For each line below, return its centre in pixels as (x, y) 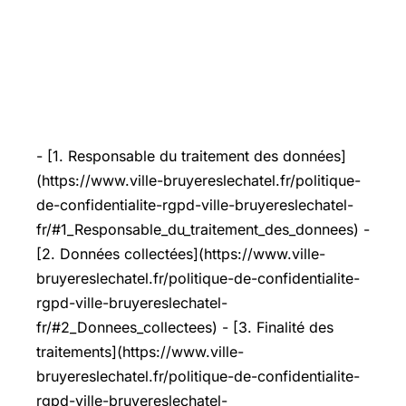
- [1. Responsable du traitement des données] (191, 156)
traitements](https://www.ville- (140, 352)
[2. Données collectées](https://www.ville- (181, 254)
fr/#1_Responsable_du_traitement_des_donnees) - (203, 229)
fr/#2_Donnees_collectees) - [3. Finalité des (185, 327)
